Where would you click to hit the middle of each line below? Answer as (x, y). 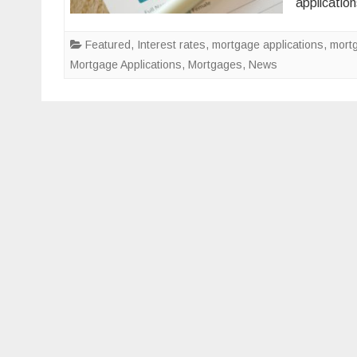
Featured (108, 45)
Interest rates (171, 45)
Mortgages (215, 65)
